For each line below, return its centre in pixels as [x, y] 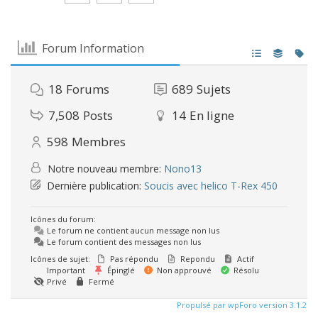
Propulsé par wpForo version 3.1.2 [241, 305]
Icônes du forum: [63, 219]
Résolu [245, 270]
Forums [88, 89]
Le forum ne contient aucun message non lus [132, 230]
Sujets [213, 89]
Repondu [197, 259]
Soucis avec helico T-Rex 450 [211, 186]
